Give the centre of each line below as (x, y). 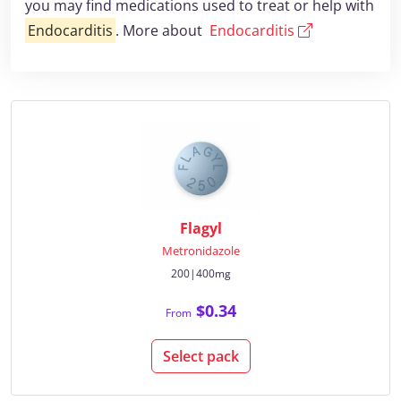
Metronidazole (200, 251)
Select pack (200, 356)
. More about (161, 30)
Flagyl (200, 228)
